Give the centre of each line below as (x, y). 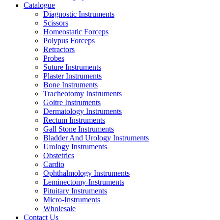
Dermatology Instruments (82, 111)
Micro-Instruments (72, 200)
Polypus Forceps (69, 41)
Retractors (59, 49)
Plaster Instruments (72, 76)
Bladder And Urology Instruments (96, 138)
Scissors (56, 23)
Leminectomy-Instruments (84, 182)
